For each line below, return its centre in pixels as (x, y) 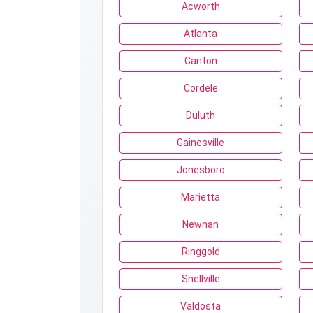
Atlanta (201, 34)
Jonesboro (201, 170)
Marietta (201, 197)
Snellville (201, 279)
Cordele (201, 88)
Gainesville (201, 143)
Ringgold (201, 252)
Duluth (201, 115)
